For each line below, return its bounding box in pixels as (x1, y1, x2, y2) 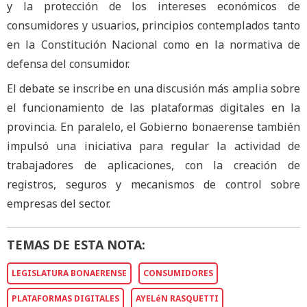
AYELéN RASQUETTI (136, 292, 219, 304)
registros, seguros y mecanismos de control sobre (7, 176, 300, 192)
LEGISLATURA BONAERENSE (12, 267, 127, 279)
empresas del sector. (7, 195, 110, 211)
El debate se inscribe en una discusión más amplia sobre (7, 80, 300, 96)
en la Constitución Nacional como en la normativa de (7, 37, 300, 53)
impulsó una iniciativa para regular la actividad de (7, 138, 300, 153)
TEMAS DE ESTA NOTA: (7, 236, 145, 253)
